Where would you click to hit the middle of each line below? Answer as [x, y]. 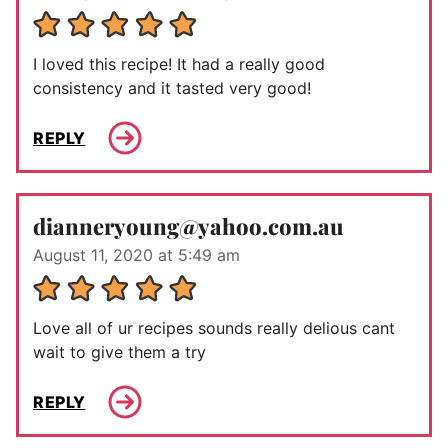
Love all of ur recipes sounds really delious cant [214, 328]
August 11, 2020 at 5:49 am [136, 255]
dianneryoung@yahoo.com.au [188, 226]
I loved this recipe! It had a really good [179, 64]
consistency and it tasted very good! [172, 88]
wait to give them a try [119, 352]
